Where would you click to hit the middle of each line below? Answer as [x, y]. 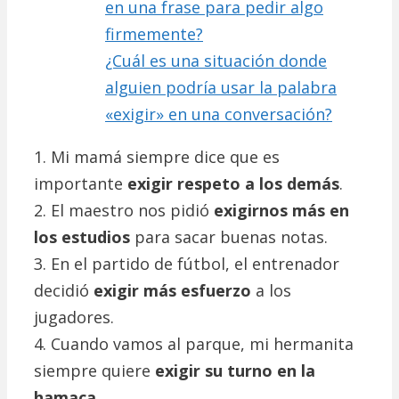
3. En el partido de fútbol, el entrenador [187, 264]
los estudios [82, 237]
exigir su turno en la [235, 371]
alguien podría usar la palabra [221, 88]
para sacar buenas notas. [229, 237]
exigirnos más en [281, 211]
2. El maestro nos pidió [124, 211]
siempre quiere [94, 371]
